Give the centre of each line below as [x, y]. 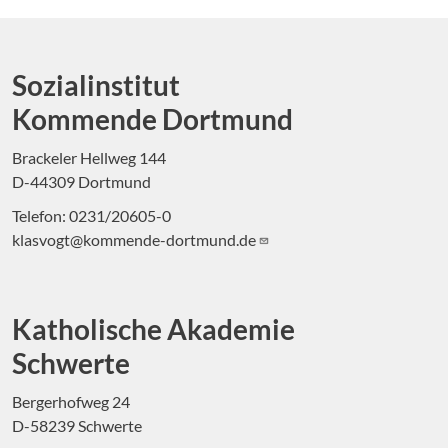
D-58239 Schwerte [77, 426]
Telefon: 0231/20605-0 [91, 216]
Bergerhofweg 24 [76, 402]
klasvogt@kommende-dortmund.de [135, 240]
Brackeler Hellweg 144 [89, 158]
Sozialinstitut [96, 85]
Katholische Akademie [153, 329]
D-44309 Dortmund [81, 182]
